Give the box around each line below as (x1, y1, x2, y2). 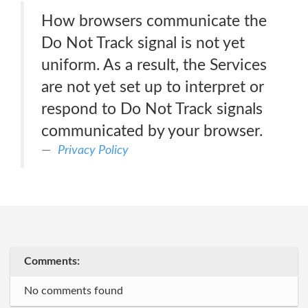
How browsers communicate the (41, 13, 267, 29)
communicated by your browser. (41, 123, 263, 139)
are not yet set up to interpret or (41, 79, 264, 95)
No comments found (24, 285, 123, 296)
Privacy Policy (58, 144, 129, 157)
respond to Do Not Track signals (41, 101, 263, 117)
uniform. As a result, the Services (41, 57, 267, 73)
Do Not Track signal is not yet (41, 35, 245, 51)
